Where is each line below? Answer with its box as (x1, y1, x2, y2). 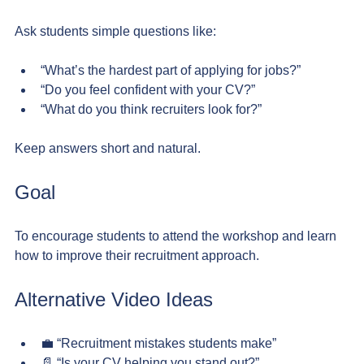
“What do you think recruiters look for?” (41, 102, 262, 116)
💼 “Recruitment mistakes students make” (41, 336, 276, 350)
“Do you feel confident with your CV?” (41, 83, 255, 97)
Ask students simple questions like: (15, 24, 216, 38)
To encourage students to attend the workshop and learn (15, 229, 340, 243)
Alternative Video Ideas (15, 288, 213, 310)
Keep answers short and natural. (15, 141, 201, 155)
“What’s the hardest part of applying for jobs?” (41, 63, 301, 77)
